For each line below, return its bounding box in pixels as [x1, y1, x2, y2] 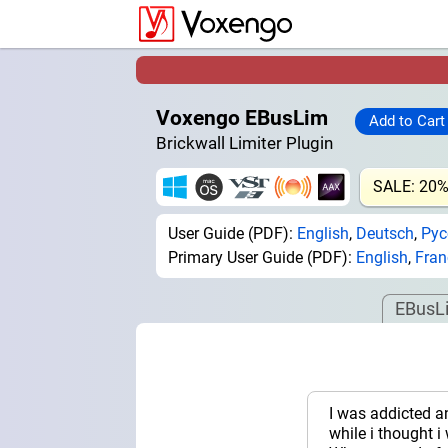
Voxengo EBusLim [156, 105, 328, 130]
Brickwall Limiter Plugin [156, 132, 333, 153]
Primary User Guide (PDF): [168, 247, 356, 267]
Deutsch [356, 223, 414, 243]
